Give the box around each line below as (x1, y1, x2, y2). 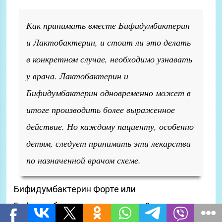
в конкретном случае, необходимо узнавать (26, 53, 193, 65)
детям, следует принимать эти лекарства (26, 137, 191, 149)
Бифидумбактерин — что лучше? (14, 201, 150, 211)
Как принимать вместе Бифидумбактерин (26, 19, 190, 31)
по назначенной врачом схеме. (26, 154, 141, 166)
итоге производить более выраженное (26, 104, 175, 115)
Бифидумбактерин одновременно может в (26, 87, 191, 99)
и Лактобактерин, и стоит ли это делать (26, 36, 191, 48)
